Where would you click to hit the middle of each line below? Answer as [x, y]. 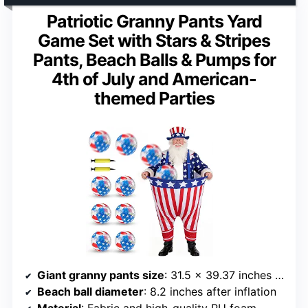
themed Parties [154, 98]
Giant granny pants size [101, 275]
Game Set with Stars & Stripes [154, 40]
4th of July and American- [154, 79]
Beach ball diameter [90, 291]
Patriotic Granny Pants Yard [154, 21]
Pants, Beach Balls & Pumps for [154, 59]
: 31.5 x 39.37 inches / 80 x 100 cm [220, 275]
